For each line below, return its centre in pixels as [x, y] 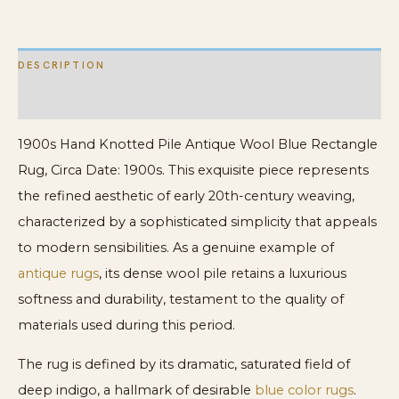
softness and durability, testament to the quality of [181, 300]
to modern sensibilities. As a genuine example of [176, 248]
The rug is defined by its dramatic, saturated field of [184, 364]
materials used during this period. [126, 326]
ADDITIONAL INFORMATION [105, 101]
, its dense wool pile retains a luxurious [223, 274]
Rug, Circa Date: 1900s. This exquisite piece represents [193, 171]
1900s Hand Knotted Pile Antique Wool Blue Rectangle [198, 145]
